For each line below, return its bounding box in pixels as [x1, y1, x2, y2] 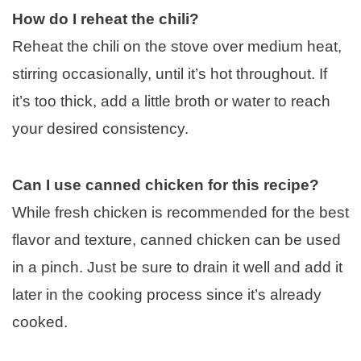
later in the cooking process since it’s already [12, 286, 322, 304]
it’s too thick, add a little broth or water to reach [12, 93, 330, 110]
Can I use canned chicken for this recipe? [12, 176, 319, 194]
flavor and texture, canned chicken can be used [12, 231, 341, 249]
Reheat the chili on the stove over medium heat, [12, 38, 342, 56]
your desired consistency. [12, 120, 189, 138]
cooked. [12, 313, 68, 331]
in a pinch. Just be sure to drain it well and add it [12, 259, 342, 276]
